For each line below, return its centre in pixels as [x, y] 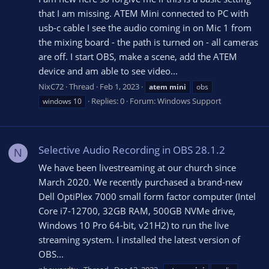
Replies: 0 [108, 101]
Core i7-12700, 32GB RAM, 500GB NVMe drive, [137, 210]
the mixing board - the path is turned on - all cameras [148, 42]
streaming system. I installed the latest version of [139, 239]
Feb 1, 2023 [119, 86]
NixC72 [51, 86]
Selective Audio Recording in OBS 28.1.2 [132, 150]
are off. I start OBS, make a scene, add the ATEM [138, 57]
